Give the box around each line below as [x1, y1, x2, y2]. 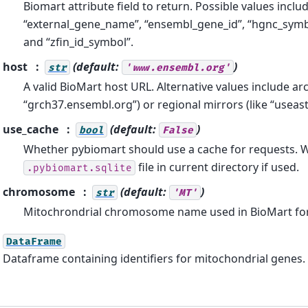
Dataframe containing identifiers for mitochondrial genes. [2, 250, 305, 266]
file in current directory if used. [135, 159, 299, 175]
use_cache [2, 121, 58, 137]
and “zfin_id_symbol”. [23, 34, 133, 49]
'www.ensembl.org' [124, 61, 230, 74]
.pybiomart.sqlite [26, 162, 132, 174]
